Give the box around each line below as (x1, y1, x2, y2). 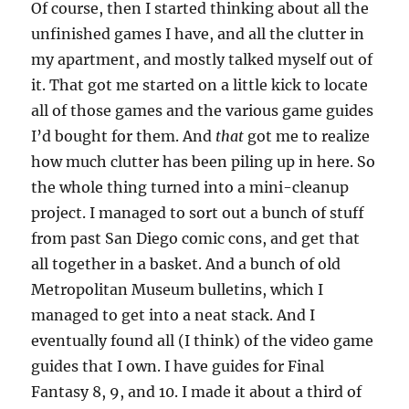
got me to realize (244, 127, 371, 145)
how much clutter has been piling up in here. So (31, 152, 376, 171)
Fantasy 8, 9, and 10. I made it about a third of (31, 383, 362, 401)
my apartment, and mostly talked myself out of (31, 50, 373, 68)
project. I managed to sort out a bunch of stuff (31, 204, 365, 222)
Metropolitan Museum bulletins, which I (31, 280, 324, 299)
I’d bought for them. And (31, 127, 216, 145)
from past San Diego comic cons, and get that (31, 229, 361, 247)
